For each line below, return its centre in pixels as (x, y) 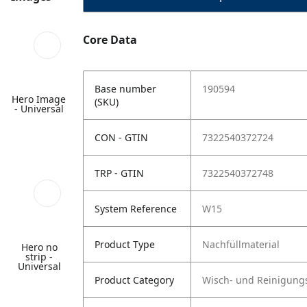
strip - (39, 257)
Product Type (125, 244)
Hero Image (39, 99)
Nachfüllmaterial (241, 244)
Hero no (39, 247)
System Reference (136, 209)
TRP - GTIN (119, 173)
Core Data (110, 40)
